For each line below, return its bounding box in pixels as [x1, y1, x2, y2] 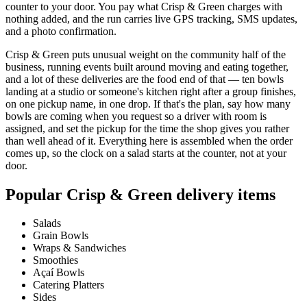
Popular [5, 185, 66, 204]
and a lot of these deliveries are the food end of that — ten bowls [5, 73, 284, 85]
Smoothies [33, 254, 78, 267]
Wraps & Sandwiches [33, 242, 126, 254]
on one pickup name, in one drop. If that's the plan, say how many [5, 97, 291, 110]
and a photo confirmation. [5, 25, 116, 37]
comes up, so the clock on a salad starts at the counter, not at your [5, 147, 286, 159]
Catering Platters [33, 279, 104, 291]
